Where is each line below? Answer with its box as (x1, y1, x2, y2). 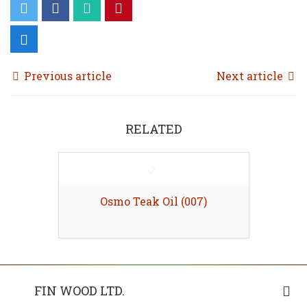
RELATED (125, 120, 182, 137)
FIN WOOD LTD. (34, 282, 125, 299)
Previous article (21, 68, 112, 83)
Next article (217, 68, 286, 83)
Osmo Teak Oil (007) (100, 193, 207, 208)
